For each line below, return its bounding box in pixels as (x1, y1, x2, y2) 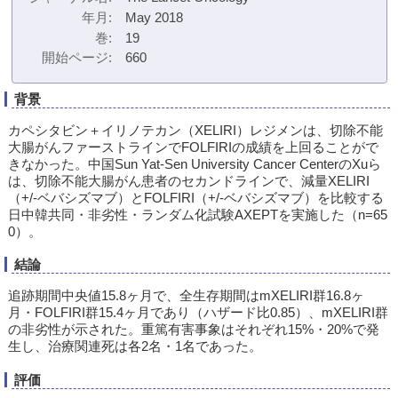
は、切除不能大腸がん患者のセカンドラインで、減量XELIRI (7, 172, 370, 188)
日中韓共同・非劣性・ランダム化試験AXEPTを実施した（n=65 (7, 206, 387, 222)
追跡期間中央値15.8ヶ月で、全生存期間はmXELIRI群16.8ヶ (7, 288, 364, 304)
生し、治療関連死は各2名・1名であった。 (7, 338, 262, 354)
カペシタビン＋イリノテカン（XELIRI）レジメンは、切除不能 (7, 122, 383, 138)
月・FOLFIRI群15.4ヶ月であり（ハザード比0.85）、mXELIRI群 (7, 305, 388, 321)
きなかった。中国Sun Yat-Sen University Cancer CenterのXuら (7, 155, 381, 171)
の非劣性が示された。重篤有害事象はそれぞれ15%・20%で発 (7, 322, 379, 338)
